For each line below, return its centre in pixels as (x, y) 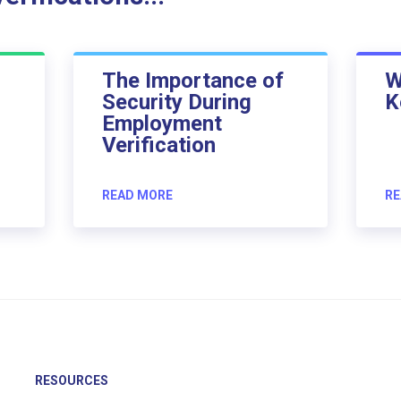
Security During (176, 102)
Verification (158, 145)
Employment (162, 123)
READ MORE (137, 195)
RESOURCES (72, 381)
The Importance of (192, 80)
